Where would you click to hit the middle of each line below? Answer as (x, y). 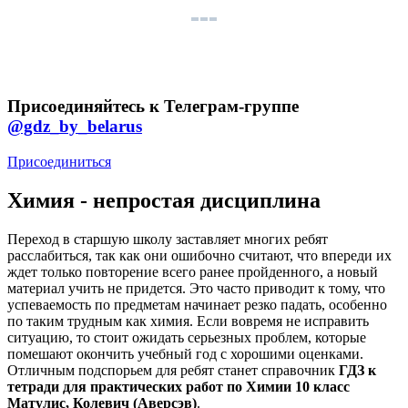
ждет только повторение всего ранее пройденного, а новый (193, 271)
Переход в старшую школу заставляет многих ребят (168, 239)
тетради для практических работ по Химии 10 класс (178, 386)
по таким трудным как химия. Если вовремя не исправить (188, 321)
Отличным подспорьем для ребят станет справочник (173, 370)
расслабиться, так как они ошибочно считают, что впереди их (199, 255)
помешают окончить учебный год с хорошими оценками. (185, 353)
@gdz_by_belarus (75, 126)
